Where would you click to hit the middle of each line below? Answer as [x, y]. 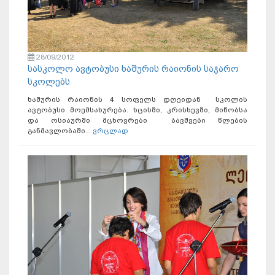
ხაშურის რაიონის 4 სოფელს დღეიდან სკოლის [137, 100]
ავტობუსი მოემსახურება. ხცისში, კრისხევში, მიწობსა [137, 110]
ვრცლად [110, 131]
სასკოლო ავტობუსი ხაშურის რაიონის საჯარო [133, 69]
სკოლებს [49, 82]
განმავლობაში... [60, 131]
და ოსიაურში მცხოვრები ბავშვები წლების [137, 121]
